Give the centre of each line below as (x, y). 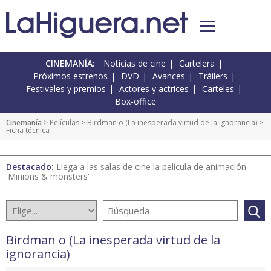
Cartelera (197, 64)
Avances (168, 76)
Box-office (135, 102)
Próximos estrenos (70, 76)
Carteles (218, 89)
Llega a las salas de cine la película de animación (151, 167)
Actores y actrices (154, 89)
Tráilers (213, 76)
